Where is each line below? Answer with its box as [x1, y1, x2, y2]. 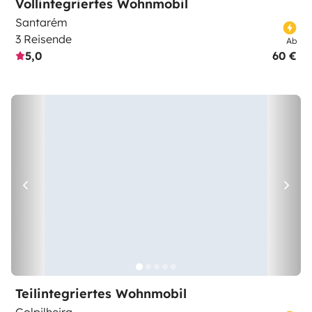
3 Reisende [15, 32, 72, 46]
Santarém [15, 15, 68, 29]
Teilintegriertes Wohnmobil [15, 286, 187, 302]
